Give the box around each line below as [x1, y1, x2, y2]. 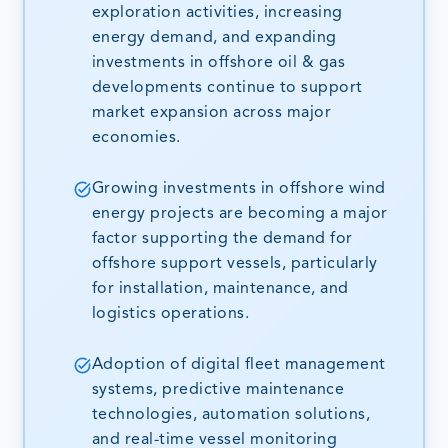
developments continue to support [91, 79, 363, 96]
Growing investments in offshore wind [91, 180, 386, 197]
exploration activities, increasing [91, 4, 343, 21]
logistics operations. [91, 305, 250, 322]
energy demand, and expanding [91, 29, 337, 46]
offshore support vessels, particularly [91, 255, 378, 272]
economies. [91, 129, 181, 146]
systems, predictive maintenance [91, 381, 345, 398]
